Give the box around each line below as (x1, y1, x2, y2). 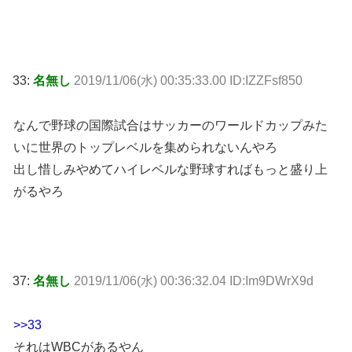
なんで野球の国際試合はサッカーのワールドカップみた (13, 118, 328, 132)
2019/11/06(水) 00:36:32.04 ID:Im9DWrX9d (74, 273, 313, 288)
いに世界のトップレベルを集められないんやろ (13, 140, 277, 154)
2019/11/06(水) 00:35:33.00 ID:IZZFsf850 (74, 74, 302, 88)
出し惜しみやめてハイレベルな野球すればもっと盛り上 (13, 162, 328, 176)
